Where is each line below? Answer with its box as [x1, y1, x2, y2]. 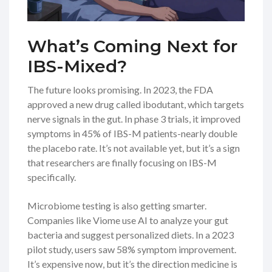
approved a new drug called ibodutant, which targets [27, 98, 244, 110]
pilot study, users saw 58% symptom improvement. [27, 243, 236, 255]
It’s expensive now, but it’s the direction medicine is [27, 257, 237, 270]
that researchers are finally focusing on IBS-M [27, 156, 217, 168]
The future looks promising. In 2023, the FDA [27, 83, 213, 95]
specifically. [27, 171, 76, 183]
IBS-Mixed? [27, 55, 127, 76]
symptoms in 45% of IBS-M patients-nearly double [27, 127, 237, 139]
